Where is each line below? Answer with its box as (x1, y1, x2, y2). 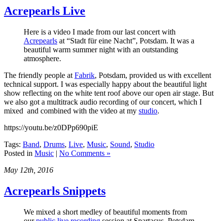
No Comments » (59, 148, 110, 157)
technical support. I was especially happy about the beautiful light (4, 79, 207, 88)
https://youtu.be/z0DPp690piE (4, 123, 98, 132)
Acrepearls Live (4, 4, 85, 18)
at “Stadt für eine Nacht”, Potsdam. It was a (57, 36, 194, 45)
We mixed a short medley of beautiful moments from (24, 207, 187, 216)
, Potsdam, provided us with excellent (95, 71, 211, 79)
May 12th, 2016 (4, 165, 53, 174)
